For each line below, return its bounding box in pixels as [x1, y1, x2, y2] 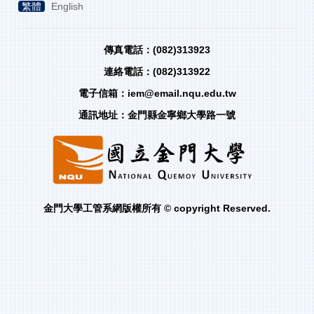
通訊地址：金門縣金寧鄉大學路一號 [78, 109, 235, 121]
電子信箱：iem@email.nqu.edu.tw [78, 88, 236, 100]
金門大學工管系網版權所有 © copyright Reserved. [43, 203, 271, 214]
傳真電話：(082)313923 [104, 44, 210, 56]
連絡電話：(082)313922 [104, 66, 210, 78]
